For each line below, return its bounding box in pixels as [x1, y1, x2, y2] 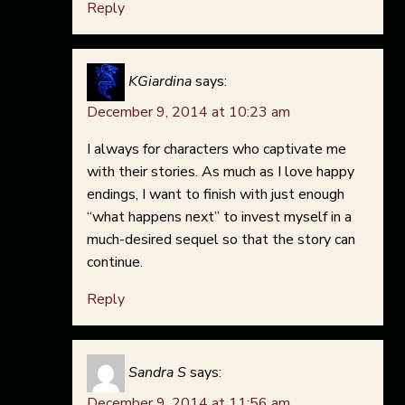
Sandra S [128, 363, 186, 383]
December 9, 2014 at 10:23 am [87, 102, 290, 123]
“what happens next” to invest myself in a [87, 207, 352, 228]
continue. [87, 252, 143, 273]
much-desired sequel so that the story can [87, 230, 355, 250]
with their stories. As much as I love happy [87, 162, 354, 183]
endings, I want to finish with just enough [87, 184, 344, 205]
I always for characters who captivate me [87, 139, 346, 160]
